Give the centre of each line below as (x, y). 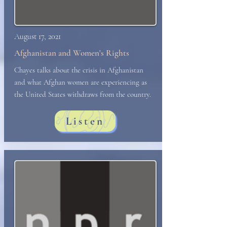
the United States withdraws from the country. (83, 94)
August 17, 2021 (37, 36)
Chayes (26, 70)
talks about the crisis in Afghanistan (90, 70)
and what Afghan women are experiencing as (81, 82)
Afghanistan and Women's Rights (72, 53)
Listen (85, 121)
